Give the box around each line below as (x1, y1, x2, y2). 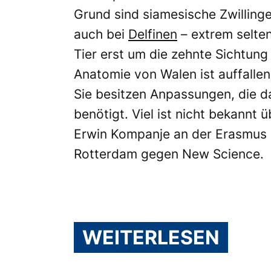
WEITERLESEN (82, 225, 220, 249)
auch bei (74, 26, 128, 42)
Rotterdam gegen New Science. (74, 146, 264, 162)
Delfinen (128, 26, 177, 42)
